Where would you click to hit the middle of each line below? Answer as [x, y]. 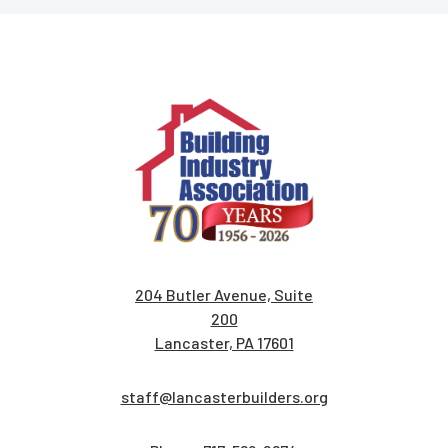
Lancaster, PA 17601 [224, 343]
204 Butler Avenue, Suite [224, 295]
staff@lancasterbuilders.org [224, 397]
